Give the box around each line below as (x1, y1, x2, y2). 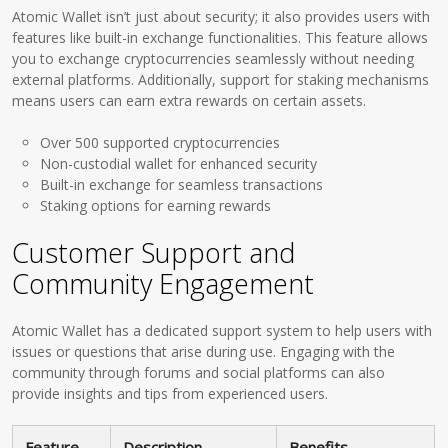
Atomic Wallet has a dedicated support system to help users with (12, 321, 433, 340)
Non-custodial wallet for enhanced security (40, 154, 318, 173)
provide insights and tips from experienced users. (12, 384, 329, 403)
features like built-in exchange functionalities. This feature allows (12, 28, 429, 47)
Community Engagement (12, 265, 315, 302)
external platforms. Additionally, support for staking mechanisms (12, 70, 430, 89)
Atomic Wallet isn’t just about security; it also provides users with (12, 7, 431, 26)
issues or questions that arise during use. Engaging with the (12, 342, 396, 361)
